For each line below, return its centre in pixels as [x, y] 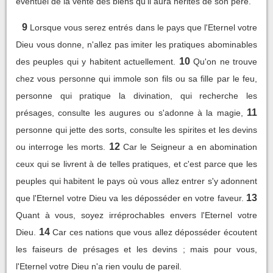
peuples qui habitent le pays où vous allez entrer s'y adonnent [136, 181]
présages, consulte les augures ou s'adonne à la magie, [129, 113]
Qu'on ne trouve [225, 62]
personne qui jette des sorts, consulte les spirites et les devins [136, 130]
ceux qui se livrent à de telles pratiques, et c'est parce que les [136, 164]
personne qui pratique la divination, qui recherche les [136, 96]
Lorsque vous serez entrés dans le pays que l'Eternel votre [144, 27]
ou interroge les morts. [61, 147]
